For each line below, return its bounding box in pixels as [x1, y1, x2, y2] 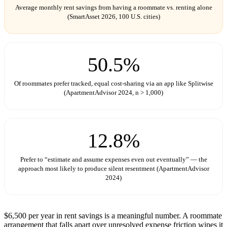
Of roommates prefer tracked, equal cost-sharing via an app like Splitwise [14, 79, 213, 87]
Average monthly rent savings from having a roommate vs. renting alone [15, 3, 212, 11]
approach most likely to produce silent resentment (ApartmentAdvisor [18, 164, 209, 172]
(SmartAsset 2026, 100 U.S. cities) [67, 12, 160, 20]
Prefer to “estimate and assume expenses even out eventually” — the [20, 155, 207, 163]
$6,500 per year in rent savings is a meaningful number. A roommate [4, 211, 222, 220]
